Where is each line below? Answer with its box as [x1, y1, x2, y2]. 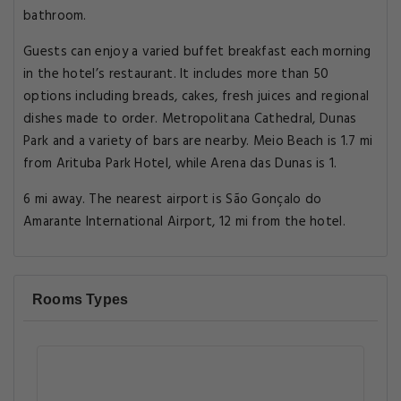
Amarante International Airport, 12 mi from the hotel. [23, 211, 346, 233]
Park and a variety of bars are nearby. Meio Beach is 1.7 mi [23, 131, 373, 152]
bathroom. [23, 5, 87, 27]
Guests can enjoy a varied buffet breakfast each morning [23, 41, 371, 63]
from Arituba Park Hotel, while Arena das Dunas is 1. [23, 153, 337, 175]
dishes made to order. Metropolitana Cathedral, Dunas [23, 108, 357, 130]
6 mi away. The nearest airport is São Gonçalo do [23, 189, 322, 210]
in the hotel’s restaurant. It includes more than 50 [23, 64, 329, 85]
